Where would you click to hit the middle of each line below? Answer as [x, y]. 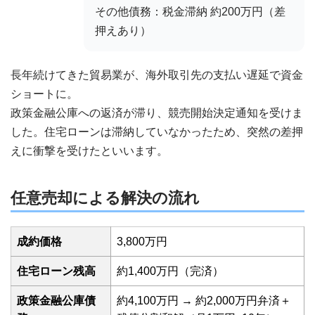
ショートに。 [44, 94]
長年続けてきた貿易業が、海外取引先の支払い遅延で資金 [157, 75]
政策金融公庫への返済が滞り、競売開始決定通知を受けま [157, 113]
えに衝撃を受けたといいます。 [89, 151]
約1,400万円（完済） [170, 271]
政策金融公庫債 [56, 301]
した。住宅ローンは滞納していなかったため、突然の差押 [157, 132]
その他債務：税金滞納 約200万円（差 [190, 12]
